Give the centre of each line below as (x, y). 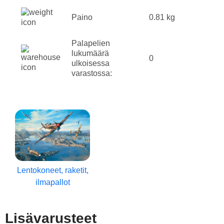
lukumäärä (90, 53)
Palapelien (91, 43)
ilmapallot (52, 182)
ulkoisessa (90, 63)
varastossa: (92, 73)
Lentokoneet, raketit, (52, 170)
